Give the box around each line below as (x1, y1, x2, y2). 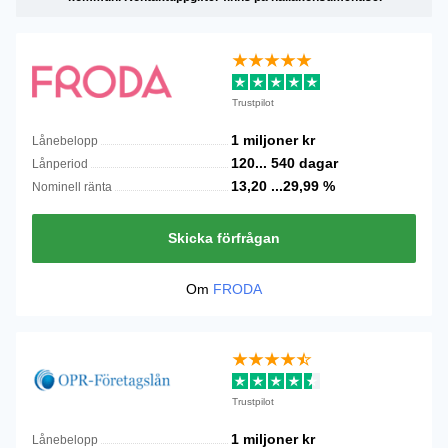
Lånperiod (32, 157, 88, 171)
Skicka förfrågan (168, 230, 280, 246)
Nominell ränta (32, 180, 112, 194)
